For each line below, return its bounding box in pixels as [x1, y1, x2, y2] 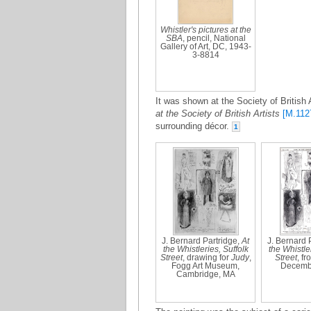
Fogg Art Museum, [171, 262, 239, 270]
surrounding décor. [155, 121, 232, 131]
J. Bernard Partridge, [162, 237, 242, 245]
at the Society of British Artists [155, 108, 280, 119]
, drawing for [182, 253, 231, 262]
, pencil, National [182, 34, 246, 42]
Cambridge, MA [176, 270, 235, 278]
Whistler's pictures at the [160, 26, 251, 34]
